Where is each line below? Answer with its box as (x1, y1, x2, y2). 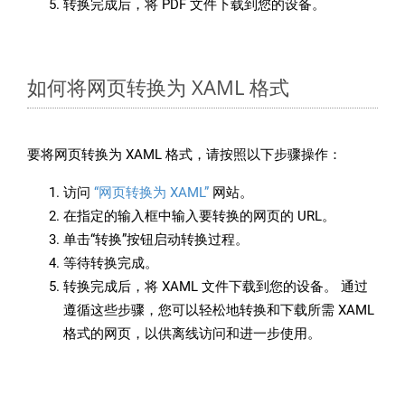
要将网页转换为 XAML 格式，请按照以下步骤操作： (27, 146, 342, 164)
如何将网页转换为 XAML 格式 (27, 73, 289, 101)
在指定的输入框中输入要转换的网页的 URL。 (63, 208, 335, 225)
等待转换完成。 (63, 255, 158, 272)
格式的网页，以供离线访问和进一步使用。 (63, 325, 321, 343)
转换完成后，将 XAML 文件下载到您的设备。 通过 (63, 278, 368, 296)
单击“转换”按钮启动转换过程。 (63, 231, 249, 249)
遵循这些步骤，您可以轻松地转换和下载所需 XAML (63, 302, 374, 319)
